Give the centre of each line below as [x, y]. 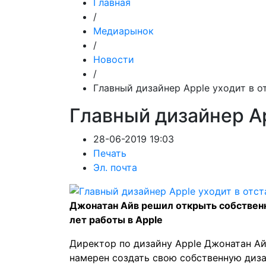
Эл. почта [115, 167]
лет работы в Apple [116, 220]
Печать [110, 153]
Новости [114, 59]
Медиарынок [123, 31]
